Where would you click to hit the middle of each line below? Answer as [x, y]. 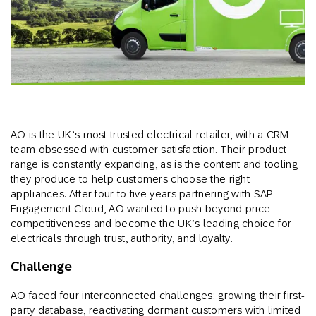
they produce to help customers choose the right [130, 179]
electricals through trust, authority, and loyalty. [121, 238]
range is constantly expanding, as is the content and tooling [154, 164]
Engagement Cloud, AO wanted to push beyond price [141, 209]
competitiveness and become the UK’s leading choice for [151, 224]
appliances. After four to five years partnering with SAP [142, 194]
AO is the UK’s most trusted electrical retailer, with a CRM [150, 135]
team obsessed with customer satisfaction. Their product [149, 150]
